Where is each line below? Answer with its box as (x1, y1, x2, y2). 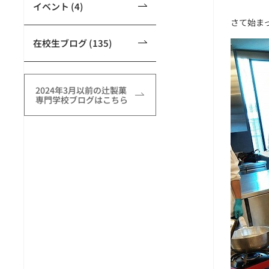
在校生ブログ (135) (33, 37, 112, 49)
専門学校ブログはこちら (35, 94, 128, 106)
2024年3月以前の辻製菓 (35, 84, 127, 96)
